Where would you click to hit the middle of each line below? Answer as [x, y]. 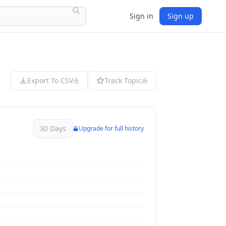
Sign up [181, 16]
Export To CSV [50, 80]
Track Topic [123, 80]
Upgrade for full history [111, 128]
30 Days [53, 128]
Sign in [142, 16]
